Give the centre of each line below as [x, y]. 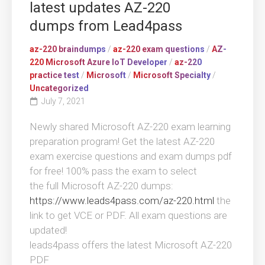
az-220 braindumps [68, 49]
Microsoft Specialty [172, 75]
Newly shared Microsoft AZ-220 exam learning [130, 126]
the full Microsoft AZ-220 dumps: [101, 185]
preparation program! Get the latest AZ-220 [122, 141]
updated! [48, 230]
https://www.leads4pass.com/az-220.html [122, 200]
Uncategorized [59, 88]
